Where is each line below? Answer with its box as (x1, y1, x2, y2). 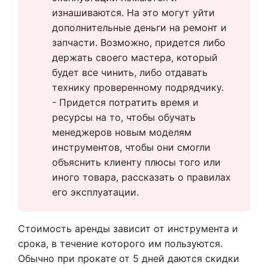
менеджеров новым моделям (52, 126, 191, 138)
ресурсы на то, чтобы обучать (52, 111, 196, 123)
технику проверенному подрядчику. (52, 81, 227, 93)
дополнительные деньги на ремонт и (52, 22, 227, 33)
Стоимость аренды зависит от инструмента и (18, 223, 238, 234)
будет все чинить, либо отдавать (52, 66, 208, 78)
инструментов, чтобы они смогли (52, 141, 211, 153)
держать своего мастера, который (52, 51, 218, 63)
